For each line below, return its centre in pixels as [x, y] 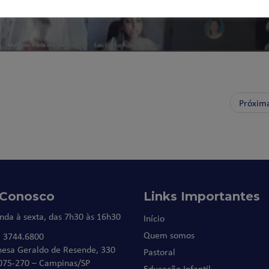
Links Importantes [202, 197]
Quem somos [169, 235]
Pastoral [159, 252]
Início [154, 218]
